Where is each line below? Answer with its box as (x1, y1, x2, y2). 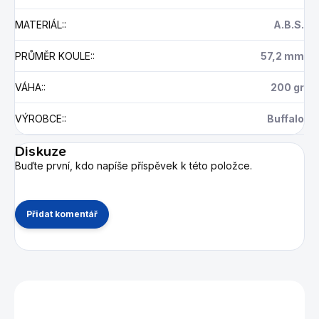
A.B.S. (273, 18, 304, 31)
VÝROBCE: (15, 112, 64, 125)
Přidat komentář (26, 208, 98, 219)
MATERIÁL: (15, 18, 64, 31)
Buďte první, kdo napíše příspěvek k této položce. (15, 159, 252, 172)
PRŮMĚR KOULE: (15, 49, 93, 62)
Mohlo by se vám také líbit (56, 285, 263, 308)
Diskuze (15, 141, 67, 160)
